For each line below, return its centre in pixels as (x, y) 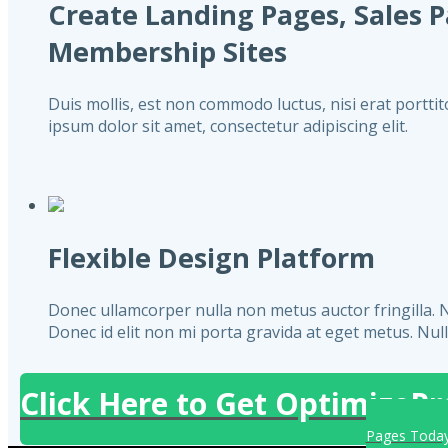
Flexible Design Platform (211, 258)
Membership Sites (167, 52)
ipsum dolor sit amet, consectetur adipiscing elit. (228, 125)
